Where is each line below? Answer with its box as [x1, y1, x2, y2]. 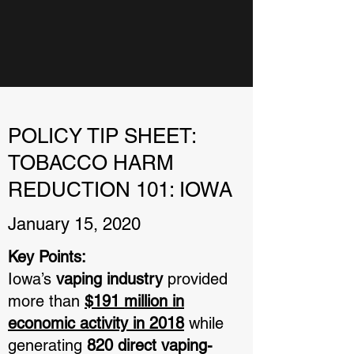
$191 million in [85, 292, 184, 311]
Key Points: [8, 247, 91, 266]
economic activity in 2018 [8, 314, 184, 333]
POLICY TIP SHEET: [8, 124, 196, 148]
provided [163, 269, 228, 288]
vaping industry [56, 269, 163, 288]
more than [8, 292, 85, 311]
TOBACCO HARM [8, 151, 174, 175]
